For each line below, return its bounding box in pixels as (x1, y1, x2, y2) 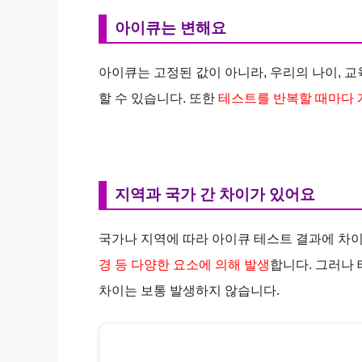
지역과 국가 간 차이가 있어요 (115, 185, 315, 203)
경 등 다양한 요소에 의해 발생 (99, 257, 270, 271)
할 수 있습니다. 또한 (99, 90, 218, 105)
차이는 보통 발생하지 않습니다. (99, 283, 280, 297)
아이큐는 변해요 (115, 19, 226, 36)
